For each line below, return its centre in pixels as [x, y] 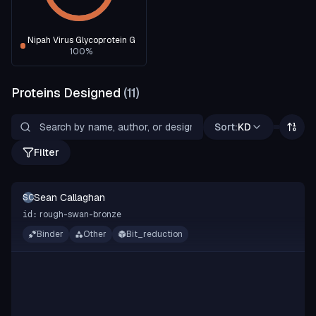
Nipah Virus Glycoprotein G [81, 40]
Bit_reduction [154, 234]
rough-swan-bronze [80, 214]
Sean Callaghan [69, 197]
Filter [47, 152]
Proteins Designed [67, 93]
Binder [50, 234]
